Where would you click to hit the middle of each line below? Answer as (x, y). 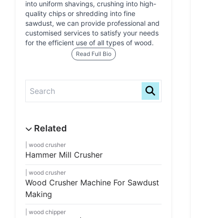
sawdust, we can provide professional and (92, 23)
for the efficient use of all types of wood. (90, 43)
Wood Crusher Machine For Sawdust (92, 182)
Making (39, 194)
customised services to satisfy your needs (92, 33)
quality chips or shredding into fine (80, 13)
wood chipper (47, 212)
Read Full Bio (93, 54)
